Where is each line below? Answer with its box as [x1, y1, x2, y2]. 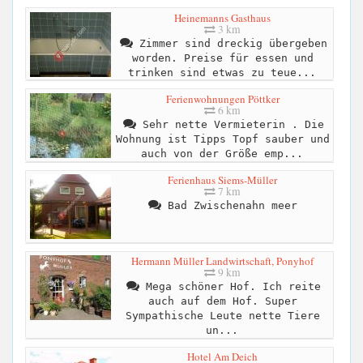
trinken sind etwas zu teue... [127, 66, 316, 79]
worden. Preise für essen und [131, 51, 314, 64]
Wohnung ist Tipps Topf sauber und [115, 132, 330, 145]
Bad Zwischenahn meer [160, 199, 297, 212]
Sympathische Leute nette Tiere [125, 310, 320, 322]
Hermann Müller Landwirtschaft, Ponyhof [131, 254, 314, 269]
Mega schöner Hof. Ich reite [139, 280, 321, 293]
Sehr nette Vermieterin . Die [135, 117, 324, 130]
